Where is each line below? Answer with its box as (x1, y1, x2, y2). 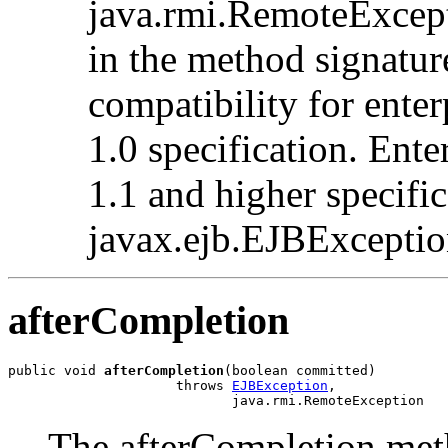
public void (8, 363, 104, 379)
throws (8, 378, 232, 394)
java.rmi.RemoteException (8, 393, 424, 409)
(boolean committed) (224, 363, 376, 379)
